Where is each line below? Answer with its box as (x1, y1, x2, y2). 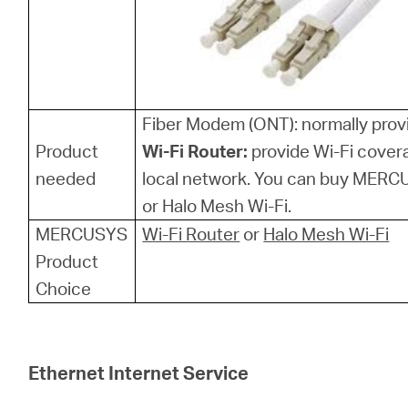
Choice (36, 277, 92, 300)
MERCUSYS (36, 222, 128, 245)
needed (36, 167, 97, 189)
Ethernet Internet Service (28, 361, 250, 384)
